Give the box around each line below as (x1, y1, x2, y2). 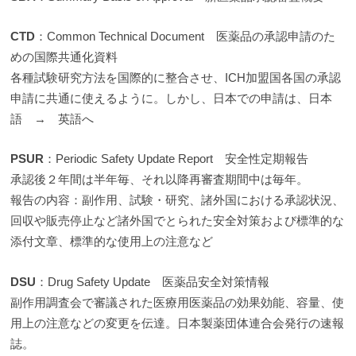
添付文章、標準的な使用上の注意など (10, 234, 214, 249)
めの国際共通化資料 (10, 50, 118, 64)
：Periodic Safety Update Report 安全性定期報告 (44, 152, 309, 166)
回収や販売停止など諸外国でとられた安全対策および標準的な (10, 214, 345, 228)
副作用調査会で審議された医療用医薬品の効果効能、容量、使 (10, 295, 345, 309)
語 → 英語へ (10, 112, 95, 126)
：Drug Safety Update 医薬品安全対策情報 (36, 274, 270, 288)
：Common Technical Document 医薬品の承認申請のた (35, 29, 336, 44)
